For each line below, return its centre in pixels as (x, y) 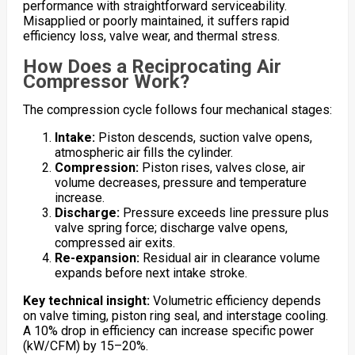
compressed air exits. (115, 242)
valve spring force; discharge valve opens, (171, 227)
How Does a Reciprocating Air (152, 66)
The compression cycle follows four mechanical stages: (177, 109)
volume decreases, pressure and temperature (180, 182)
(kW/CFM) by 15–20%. (85, 345)
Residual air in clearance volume (229, 258)
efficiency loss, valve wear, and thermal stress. (151, 36)
